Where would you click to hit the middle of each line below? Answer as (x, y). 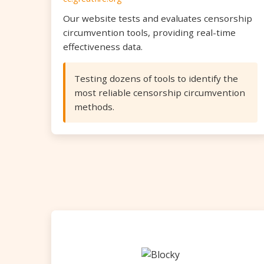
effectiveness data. (103, 47)
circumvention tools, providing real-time (149, 32)
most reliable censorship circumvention (160, 93)
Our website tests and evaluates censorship (158, 18)
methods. (94, 107)
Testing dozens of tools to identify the (156, 78)
